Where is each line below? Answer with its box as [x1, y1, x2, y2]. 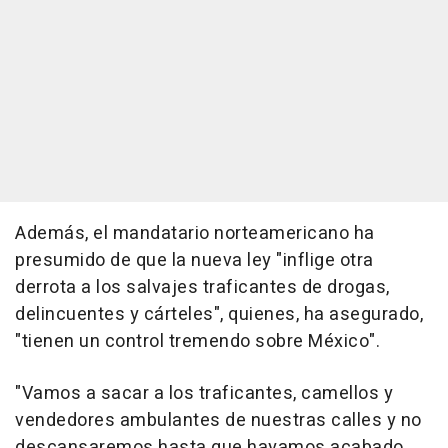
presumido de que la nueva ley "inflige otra [15, 247, 374, 275]
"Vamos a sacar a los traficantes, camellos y [15, 380, 393, 408]
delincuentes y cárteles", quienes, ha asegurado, [15, 301, 423, 329]
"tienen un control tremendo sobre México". [15, 328, 380, 356]
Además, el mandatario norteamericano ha [15, 220, 375, 248]
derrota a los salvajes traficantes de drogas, [15, 274, 390, 302]
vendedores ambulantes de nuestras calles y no [15, 407, 422, 435]
